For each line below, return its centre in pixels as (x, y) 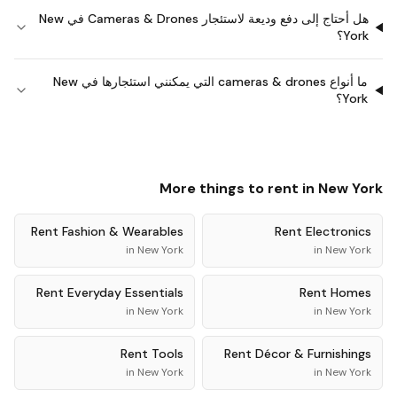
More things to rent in (239, 188)
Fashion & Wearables (123, 231)
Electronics (339, 231)
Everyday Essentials (125, 292)
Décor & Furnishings (313, 354)
